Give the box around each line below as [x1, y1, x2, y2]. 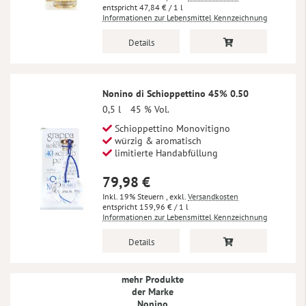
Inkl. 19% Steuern [102, 191, 166, 202]
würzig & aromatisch [112, 135, 201, 148]
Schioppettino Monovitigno [112, 122, 230, 135]
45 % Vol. [130, 103, 169, 116]
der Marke [132, 286, 174, 298]
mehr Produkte [122, 273, 184, 286]
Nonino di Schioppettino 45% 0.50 [102, 87, 249, 100]
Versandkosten [188, 191, 238, 202]
